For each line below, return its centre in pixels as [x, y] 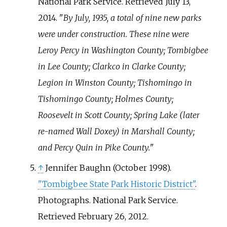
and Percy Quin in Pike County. [94, 147]
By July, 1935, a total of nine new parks [132, 17]
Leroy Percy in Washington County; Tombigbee [123, 50]
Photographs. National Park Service [107, 200]
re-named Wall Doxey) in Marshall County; [116, 131]
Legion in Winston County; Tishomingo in [115, 82]
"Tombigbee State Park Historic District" [116, 184]
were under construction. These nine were [113, 34]
